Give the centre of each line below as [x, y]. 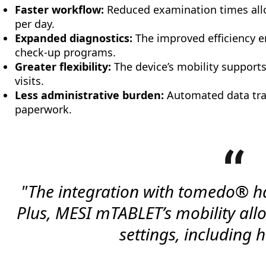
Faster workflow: [60, 9]
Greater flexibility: [63, 66]
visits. [30, 81]
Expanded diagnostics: [74, 38]
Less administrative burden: [90, 95]
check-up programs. [66, 52]
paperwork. [44, 109]
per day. [35, 24]
